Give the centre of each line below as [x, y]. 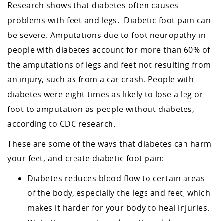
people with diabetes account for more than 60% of [109, 50]
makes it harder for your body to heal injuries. [118, 208]
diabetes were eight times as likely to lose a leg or [105, 94]
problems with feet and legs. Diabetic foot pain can [109, 20]
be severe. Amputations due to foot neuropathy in [107, 35]
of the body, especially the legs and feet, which [119, 193]
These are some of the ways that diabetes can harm [110, 144]
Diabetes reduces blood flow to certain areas [116, 178]
